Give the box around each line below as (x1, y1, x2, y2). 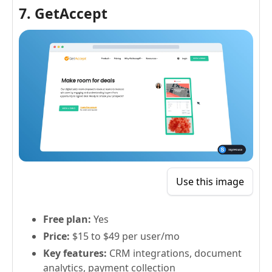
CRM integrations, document (107, 246, 242, 260)
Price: (43, 229, 70, 243)
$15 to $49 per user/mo (70, 229, 180, 243)
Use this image (176, 175, 244, 189)
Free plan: (43, 212, 93, 226)
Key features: (43, 246, 107, 260)
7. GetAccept (19, 4, 107, 24)
